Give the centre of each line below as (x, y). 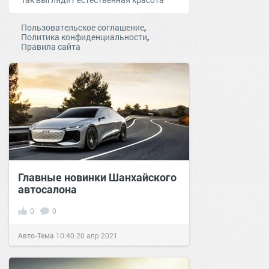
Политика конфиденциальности (84, 37)
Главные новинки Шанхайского (97, 177)
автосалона (47, 189)
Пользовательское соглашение (83, 28)
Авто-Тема (36, 236)
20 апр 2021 (97, 236)
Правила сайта (51, 47)
